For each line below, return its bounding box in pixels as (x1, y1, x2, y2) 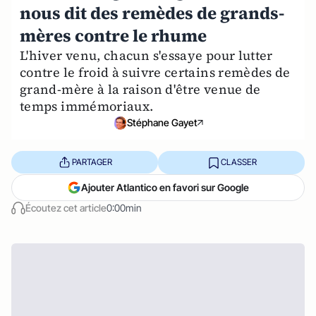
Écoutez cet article (25, 201, 107, 214)
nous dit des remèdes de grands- (20, 1, 284, 25)
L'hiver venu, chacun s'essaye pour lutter (20, 47, 273, 64)
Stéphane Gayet (127, 116, 197, 129)
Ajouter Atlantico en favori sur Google (81, 181, 249, 193)
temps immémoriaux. (20, 97, 154, 115)
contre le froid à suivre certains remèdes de (20, 63, 291, 81)
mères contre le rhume (20, 24, 207, 47)
